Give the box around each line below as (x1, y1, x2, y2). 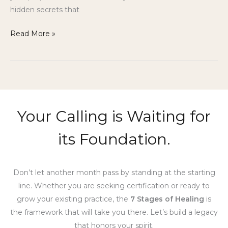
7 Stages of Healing (130, 194, 204, 204)
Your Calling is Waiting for (17, 106, 211, 126)
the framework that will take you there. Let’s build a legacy (10, 207, 218, 217)
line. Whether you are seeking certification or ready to (18, 181, 210, 190)
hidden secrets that (10, 5, 79, 15)
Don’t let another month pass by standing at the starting (13, 167, 215, 177)
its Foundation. (58, 129, 170, 149)
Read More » (10, 29, 55, 39)
